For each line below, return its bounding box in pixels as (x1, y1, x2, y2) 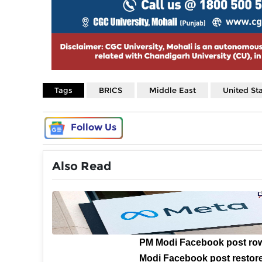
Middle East (149, 85, 196, 95)
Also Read (52, 159, 111, 174)
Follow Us (71, 122, 116, 133)
